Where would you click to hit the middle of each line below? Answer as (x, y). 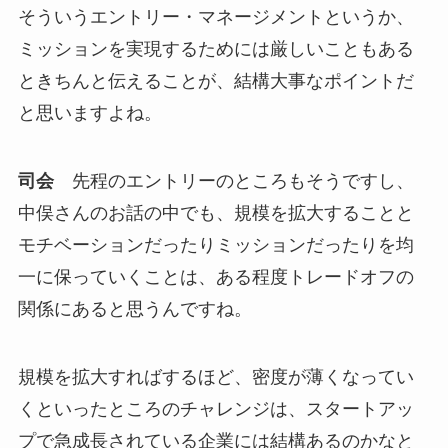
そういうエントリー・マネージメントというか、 (215, 16)
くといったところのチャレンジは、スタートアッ (215, 408)
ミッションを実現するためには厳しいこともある (215, 48)
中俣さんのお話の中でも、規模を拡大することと (215, 212)
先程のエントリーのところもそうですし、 (233, 180)
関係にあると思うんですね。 (134, 308)
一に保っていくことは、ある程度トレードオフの (215, 276)
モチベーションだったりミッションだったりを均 (215, 244)
